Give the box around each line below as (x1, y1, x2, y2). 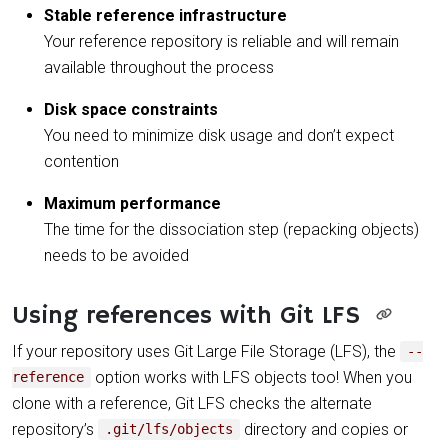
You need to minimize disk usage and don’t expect (44, 125, 394, 145)
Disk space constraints (44, 99, 218, 119)
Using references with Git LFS (12, 299, 360, 332)
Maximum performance (44, 193, 221, 213)
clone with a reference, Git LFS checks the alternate (12, 393, 372, 413)
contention (44, 151, 119, 171)
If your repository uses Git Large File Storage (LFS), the (12, 341, 400, 361)
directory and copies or (240, 419, 409, 439)
